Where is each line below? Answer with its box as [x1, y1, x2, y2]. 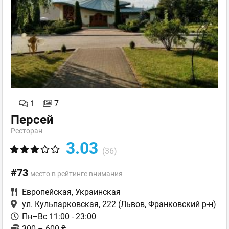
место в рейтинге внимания [30, 170, 123, 178]
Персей [11, 112, 54, 127]
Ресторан [11, 127, 42, 135]
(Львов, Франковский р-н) [116, 199, 216, 210]
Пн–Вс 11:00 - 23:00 [22, 212, 96, 222]
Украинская [75, 187, 121, 197]
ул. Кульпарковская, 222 [22, 199, 116, 210]
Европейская [22, 187, 72, 197]
